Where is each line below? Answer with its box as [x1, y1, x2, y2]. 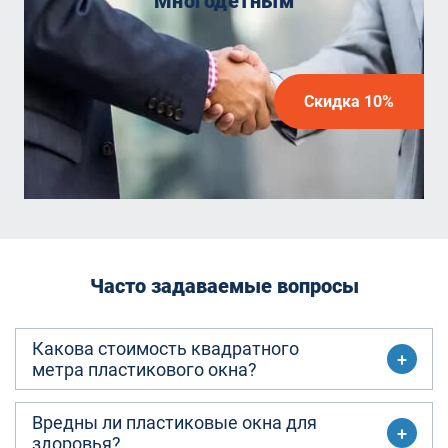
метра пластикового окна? [32, 359, 257, 380]
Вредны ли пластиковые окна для [32, 412, 317, 433]
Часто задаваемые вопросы [89, 274, 359, 298]
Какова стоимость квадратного [32, 338, 299, 359]
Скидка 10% [304, 92, 394, 111]
